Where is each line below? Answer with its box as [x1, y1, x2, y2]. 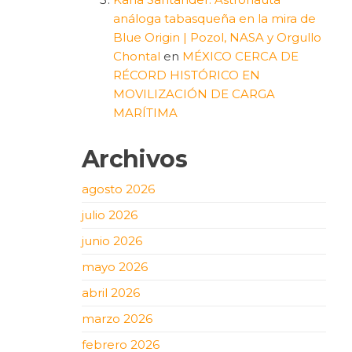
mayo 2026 [81, 258, 148, 274]
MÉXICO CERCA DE [181, 48, 299, 64]
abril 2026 [81, 284, 140, 300]
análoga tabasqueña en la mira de [112, 10, 316, 26]
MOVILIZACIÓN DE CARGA [112, 86, 275, 101]
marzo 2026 [81, 310, 152, 326]
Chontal [112, 48, 160, 64]
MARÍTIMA [112, 104, 178, 120]
